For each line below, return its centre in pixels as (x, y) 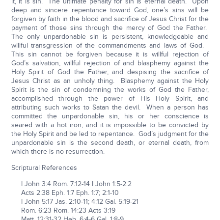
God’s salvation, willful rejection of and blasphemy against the (110, 63)
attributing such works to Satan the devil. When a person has (110, 108)
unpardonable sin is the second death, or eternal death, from (110, 143)
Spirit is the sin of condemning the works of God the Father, (110, 90)
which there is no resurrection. (59, 152)
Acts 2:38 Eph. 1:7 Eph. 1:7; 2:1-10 (65, 193)
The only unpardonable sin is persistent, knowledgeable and (110, 37)
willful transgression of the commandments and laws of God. (110, 46)
